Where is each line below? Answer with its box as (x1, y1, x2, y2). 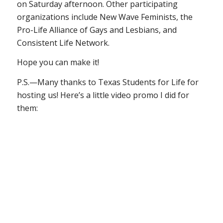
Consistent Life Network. (16, 37, 110, 48)
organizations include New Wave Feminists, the (16, 11, 193, 22)
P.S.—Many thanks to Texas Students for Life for (16, 76, 199, 88)
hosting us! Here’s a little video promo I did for (16, 89, 189, 101)
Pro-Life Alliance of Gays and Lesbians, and (16, 24, 177, 35)
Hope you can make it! (16, 57, 99, 68)
